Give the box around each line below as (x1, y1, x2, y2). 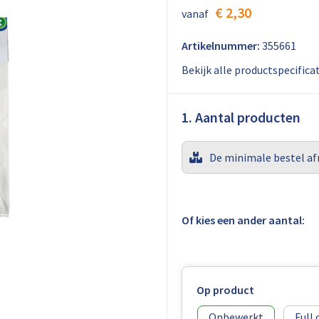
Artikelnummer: (181, 38, 260, 53)
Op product (196, 283, 254, 297)
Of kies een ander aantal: (181, 213, 305, 227)
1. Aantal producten (181, 108, 300, 126)
